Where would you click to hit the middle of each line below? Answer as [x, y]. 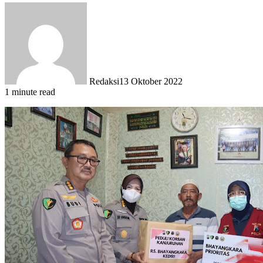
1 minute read [30, 92]
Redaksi [104, 81]
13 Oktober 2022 [151, 81]
